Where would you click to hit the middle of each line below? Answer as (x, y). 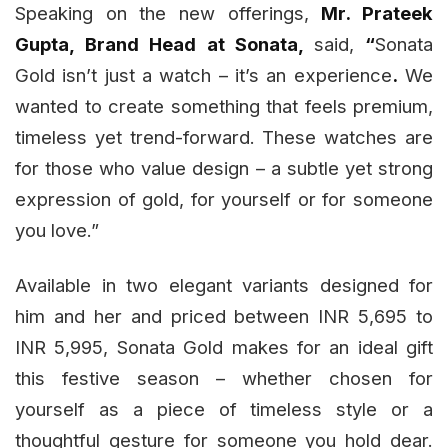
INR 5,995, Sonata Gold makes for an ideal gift (224, 347)
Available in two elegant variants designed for (224, 285)
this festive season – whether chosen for (224, 378)
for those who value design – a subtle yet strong (224, 168)
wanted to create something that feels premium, (224, 106)
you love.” (57, 230)
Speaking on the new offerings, (168, 13)
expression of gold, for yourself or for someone (224, 199)
